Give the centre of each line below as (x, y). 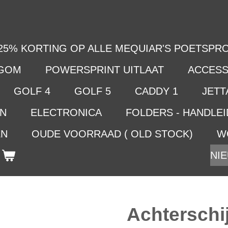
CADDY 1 (156, 91)
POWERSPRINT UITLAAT (105, 70)
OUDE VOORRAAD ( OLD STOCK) (112, 134)
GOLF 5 (93, 91)
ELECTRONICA (66, 112)
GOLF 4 (32, 91)
